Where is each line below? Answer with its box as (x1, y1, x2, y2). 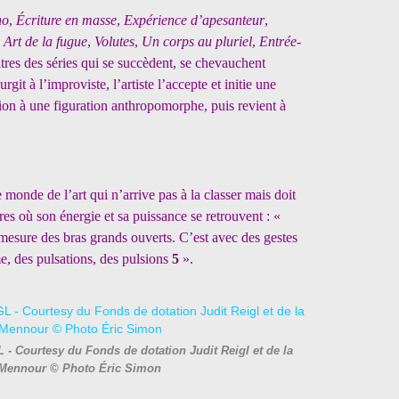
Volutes (94, 34, 134, 49)
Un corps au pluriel (142, 34, 252, 49)
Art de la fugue (4, 34, 87, 49)
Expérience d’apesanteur (124, 12, 265, 28)
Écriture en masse (16, 12, 117, 28)
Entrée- (259, 34, 301, 49)
